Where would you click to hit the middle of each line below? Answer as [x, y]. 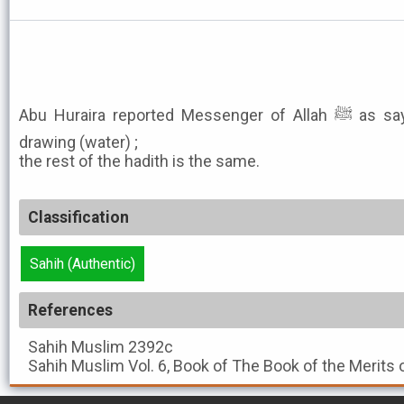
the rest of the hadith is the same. [139, 161]
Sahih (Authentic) [83, 264]
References [70, 310]
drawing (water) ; [78, 142]
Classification [78, 217]
